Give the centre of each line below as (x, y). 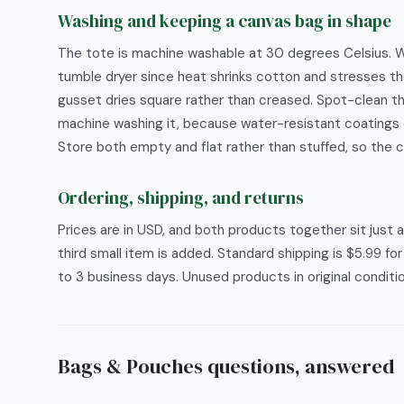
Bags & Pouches (130, 366)
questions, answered (298, 366)
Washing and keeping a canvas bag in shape (225, 21)
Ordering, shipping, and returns (181, 197)
